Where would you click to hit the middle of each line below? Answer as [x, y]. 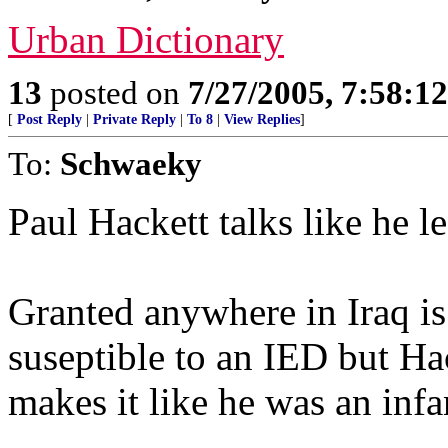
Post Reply [49, 119]
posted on [115, 92]
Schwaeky [131, 163]
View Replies [262, 119]
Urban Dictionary [146, 39]
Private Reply [134, 119]
